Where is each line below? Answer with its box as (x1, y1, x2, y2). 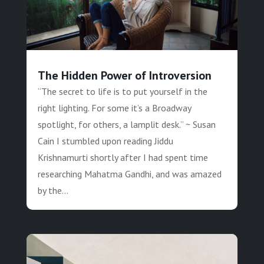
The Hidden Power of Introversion (37, 68, 212, 84)
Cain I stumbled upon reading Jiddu (37, 135, 173, 147)
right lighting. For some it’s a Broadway (37, 102, 191, 114)
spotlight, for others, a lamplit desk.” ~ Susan (37, 118, 216, 131)
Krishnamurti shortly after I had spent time (37, 151, 208, 164)
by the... (37, 184, 68, 197)
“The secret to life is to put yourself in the (37, 85, 207, 98)
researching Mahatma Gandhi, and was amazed (37, 168, 222, 180)
